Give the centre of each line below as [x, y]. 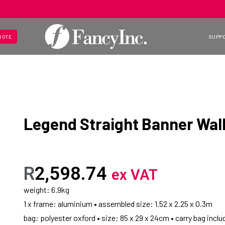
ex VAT [135, 175]
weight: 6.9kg [46, 190]
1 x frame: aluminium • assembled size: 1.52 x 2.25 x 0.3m [119, 204]
